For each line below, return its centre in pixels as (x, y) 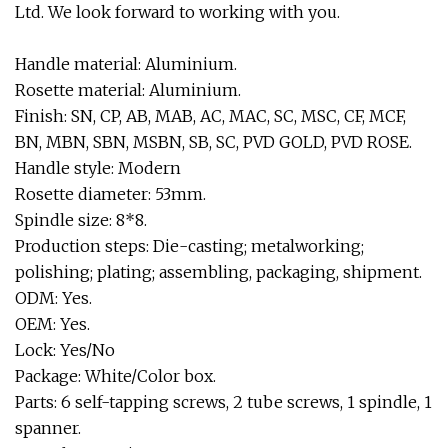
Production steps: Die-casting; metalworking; (189, 246)
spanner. (48, 428)
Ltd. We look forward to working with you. (177, 12)
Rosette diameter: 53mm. (110, 194)
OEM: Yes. (52, 324)
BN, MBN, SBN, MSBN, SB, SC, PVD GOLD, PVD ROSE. (213, 142)
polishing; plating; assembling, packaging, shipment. (218, 272)
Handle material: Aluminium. (126, 64)
